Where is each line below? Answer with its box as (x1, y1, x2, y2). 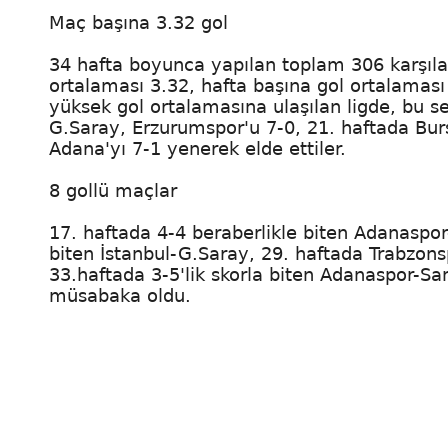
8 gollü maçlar (49, 180, 177, 201)
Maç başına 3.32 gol (49, 12, 228, 33)
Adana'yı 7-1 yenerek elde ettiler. (49, 138, 346, 159)
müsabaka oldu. (49, 285, 191, 306)
